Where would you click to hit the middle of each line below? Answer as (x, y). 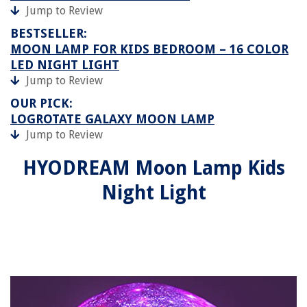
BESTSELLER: (49, 33)
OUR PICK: (41, 103)
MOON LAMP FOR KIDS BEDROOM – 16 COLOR (149, 49)
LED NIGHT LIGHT (65, 65)
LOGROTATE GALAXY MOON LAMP (112, 119)
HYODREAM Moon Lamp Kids (153, 168)
